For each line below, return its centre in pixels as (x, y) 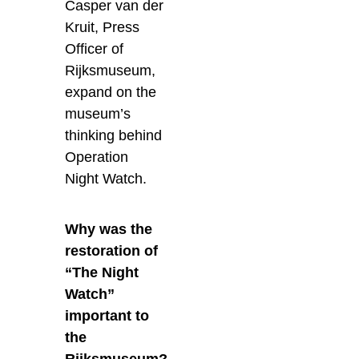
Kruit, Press (103, 28)
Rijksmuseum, (111, 71)
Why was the (109, 230)
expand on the (111, 93)
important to (107, 316)
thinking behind (114, 136)
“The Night (102, 273)
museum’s (98, 114)
